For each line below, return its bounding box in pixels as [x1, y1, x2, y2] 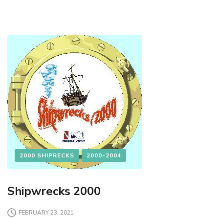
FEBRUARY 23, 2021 [19, 208, 74, 217]
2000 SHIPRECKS [20, 152, 74, 160]
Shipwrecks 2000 [7, 183, 101, 199]
